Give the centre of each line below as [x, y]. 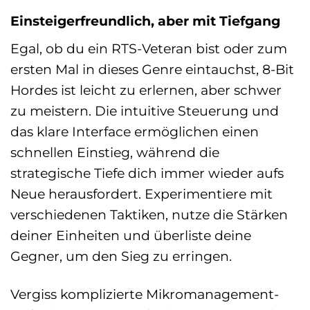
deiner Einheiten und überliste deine [131, 235]
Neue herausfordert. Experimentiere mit [142, 193]
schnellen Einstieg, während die [115, 152]
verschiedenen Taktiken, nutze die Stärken [149, 214]
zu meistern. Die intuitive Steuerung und [145, 110]
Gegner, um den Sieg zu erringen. [121, 256]
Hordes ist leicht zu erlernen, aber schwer [146, 90]
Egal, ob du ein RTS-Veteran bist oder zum [149, 48]
